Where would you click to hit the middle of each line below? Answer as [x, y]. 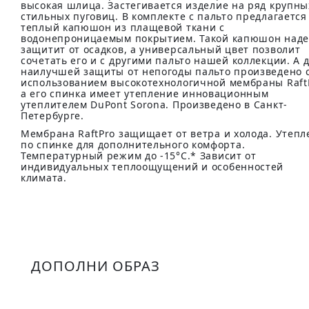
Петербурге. [52, 116]
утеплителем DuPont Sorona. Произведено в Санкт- [154, 104]
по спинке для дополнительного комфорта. [133, 144]
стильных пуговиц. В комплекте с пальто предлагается [164, 16]
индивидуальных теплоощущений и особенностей [152, 167]
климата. [44, 178]
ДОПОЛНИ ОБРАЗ [96, 266]
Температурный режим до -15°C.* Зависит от [139, 156]
